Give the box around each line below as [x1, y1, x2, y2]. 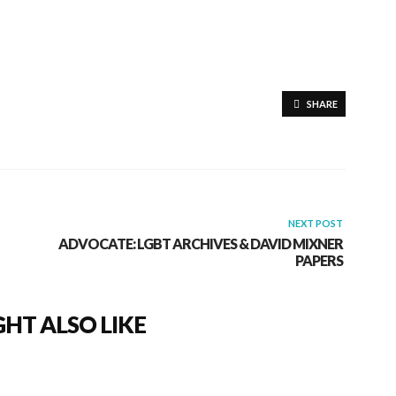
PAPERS [294, 251, 343, 269]
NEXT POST [287, 217, 343, 229]
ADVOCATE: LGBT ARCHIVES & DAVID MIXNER [57, 234, 343, 252]
